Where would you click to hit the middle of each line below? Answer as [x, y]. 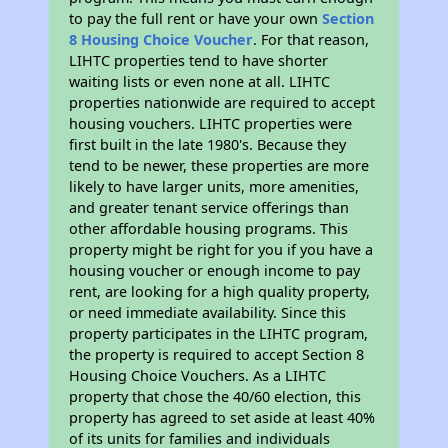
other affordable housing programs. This [209, 228]
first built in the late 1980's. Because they [208, 144]
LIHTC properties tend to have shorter [199, 60]
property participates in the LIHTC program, [219, 333]
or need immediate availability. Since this [208, 312]
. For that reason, [311, 39]
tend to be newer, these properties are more [219, 165]
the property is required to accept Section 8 [217, 354]
